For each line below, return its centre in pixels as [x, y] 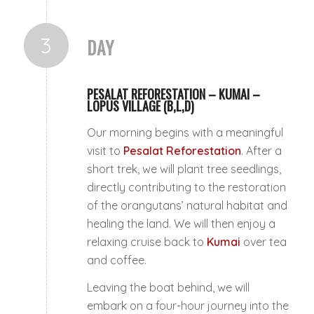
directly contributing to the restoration [186, 187]
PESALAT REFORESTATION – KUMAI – [173, 94]
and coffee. [116, 260]
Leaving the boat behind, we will [168, 288]
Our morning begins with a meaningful [185, 132]
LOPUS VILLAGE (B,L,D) [140, 106]
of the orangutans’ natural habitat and [187, 205]
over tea [263, 241]
